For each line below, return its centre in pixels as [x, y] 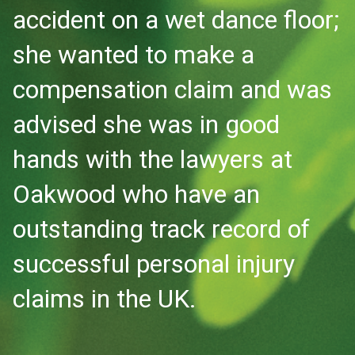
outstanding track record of [161, 229]
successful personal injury [154, 263]
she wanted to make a [134, 54]
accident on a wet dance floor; [176, 19]
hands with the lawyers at [153, 159]
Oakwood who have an [136, 194]
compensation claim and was [172, 89]
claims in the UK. [105, 298]
